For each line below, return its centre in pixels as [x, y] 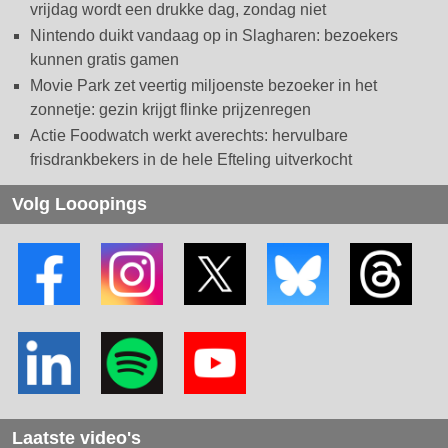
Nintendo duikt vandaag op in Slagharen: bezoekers [214, 36]
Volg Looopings [79, 204]
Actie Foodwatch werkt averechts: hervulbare [189, 136]
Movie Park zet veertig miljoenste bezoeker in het [203, 86]
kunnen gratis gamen [104, 60]
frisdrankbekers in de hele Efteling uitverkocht [191, 160]
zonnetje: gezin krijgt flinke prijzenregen [170, 110]
